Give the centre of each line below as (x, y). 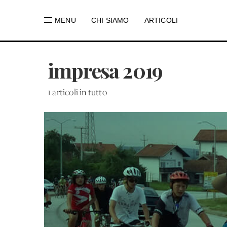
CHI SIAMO (110, 20)
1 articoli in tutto (77, 93)
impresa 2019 (105, 70)
